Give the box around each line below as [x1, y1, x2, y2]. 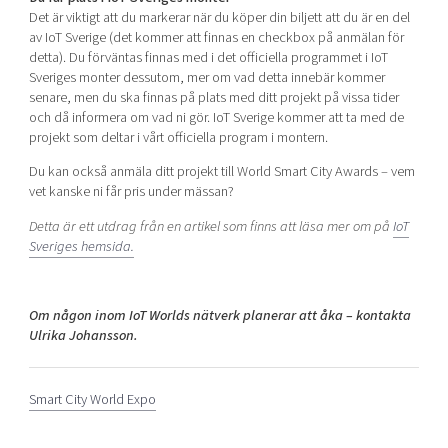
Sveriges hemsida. [28, 235, 134, 257]
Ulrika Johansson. [28, 324, 138, 346]
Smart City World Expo [28, 388, 156, 410]
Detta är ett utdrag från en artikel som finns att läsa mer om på [28, 215, 393, 237]
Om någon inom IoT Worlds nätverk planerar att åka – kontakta [28, 304, 411, 326]
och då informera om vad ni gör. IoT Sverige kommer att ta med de [28, 106, 404, 128]
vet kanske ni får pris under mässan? [28, 181, 234, 203]
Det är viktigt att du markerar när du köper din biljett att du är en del [28, 6, 410, 28]
